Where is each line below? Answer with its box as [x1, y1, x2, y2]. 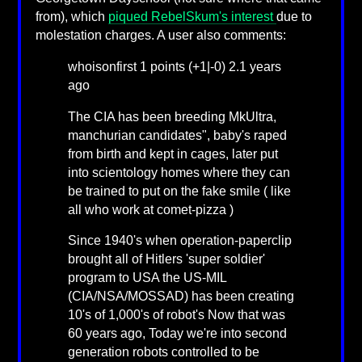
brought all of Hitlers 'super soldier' [67, 252, 265, 267]
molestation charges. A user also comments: [35, 28, 286, 43]
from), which [35, 10, 108, 24]
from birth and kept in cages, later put [67, 146, 278, 161]
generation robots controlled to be [67, 345, 259, 360]
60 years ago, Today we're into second [67, 326, 287, 341]
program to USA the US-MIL [67, 271, 226, 285]
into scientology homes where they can [67, 165, 290, 179]
